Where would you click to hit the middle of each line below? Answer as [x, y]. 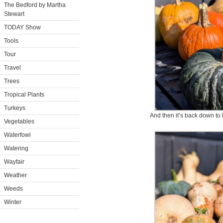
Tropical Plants [24, 95]
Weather [15, 175]
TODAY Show [22, 27]
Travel [12, 68]
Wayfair [14, 162]
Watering [16, 148]
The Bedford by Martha [35, 5]
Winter [13, 202]
